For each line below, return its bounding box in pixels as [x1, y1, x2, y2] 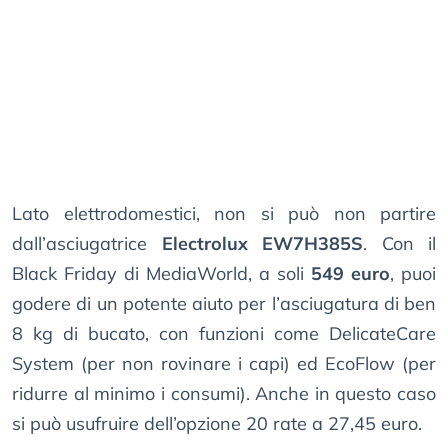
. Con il [363, 232, 436, 256]
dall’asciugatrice [12, 232, 162, 256]
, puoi [390, 262, 436, 286]
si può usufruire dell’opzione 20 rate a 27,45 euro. [12, 412, 422, 436]
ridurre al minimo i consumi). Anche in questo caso [12, 382, 436, 406]
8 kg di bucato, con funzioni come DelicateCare [12, 322, 436, 346]
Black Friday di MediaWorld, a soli [12, 262, 311, 286]
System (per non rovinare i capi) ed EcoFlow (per [12, 352, 436, 376]
